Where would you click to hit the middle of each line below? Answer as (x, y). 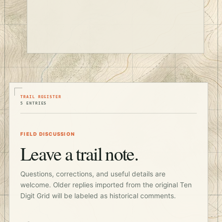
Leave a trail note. (79, 154)
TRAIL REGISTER (41, 97)
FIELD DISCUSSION (48, 134)
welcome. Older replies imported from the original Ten (106, 185)
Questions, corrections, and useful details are (93, 174)
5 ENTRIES (34, 103)
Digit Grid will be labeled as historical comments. (98, 196)
